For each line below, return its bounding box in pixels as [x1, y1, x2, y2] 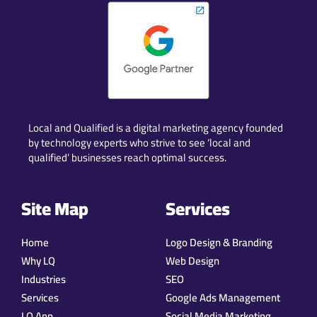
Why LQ [21, 250, 55, 272]
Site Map [21, 192, 88, 226]
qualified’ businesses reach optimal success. [28, 146, 229, 168]
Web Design [166, 250, 219, 272]
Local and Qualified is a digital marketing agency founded [28, 117, 283, 138]
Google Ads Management [166, 287, 280, 309]
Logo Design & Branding [166, 232, 272, 253]
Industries [21, 269, 66, 290]
